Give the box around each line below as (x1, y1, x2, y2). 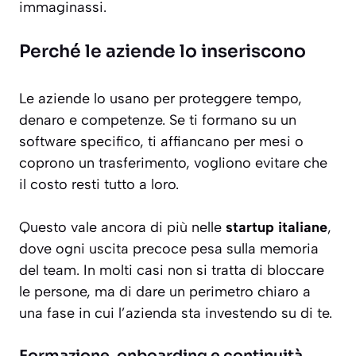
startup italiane (226, 219, 327, 237)
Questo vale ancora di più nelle (19, 219, 226, 237)
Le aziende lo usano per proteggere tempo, (19, 90, 302, 108)
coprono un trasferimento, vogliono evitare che (19, 154, 327, 172)
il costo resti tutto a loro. (19, 176, 179, 194)
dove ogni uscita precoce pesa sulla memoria (19, 240, 319, 258)
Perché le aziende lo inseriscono (19, 41, 306, 63)
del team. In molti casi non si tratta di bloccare (19, 261, 324, 280)
